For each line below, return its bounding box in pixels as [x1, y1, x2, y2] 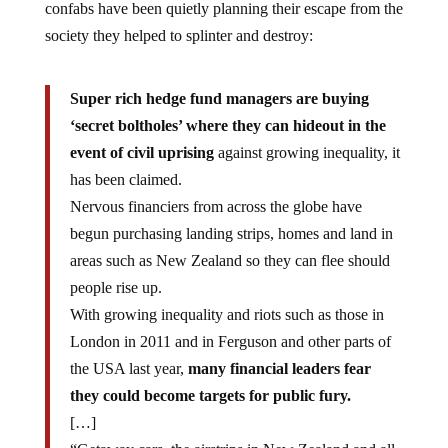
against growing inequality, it [213, 144, 400, 162]
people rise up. [69, 279, 162, 297]
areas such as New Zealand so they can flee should [69, 252, 390, 270]
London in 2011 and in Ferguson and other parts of [69, 333, 391, 351]
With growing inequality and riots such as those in [69, 306, 384, 324]
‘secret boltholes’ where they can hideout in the [69, 117, 386, 135]
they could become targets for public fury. [69, 387, 351, 405]
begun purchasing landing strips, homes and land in [69, 225, 393, 243]
